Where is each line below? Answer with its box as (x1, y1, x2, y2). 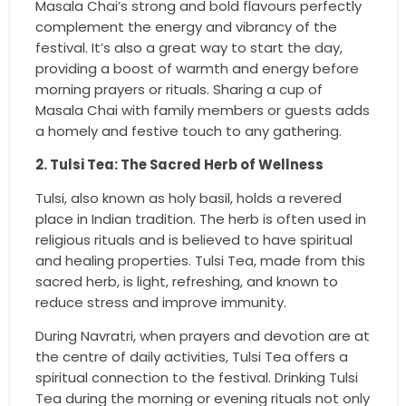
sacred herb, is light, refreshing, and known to (34, 271, 338, 291)
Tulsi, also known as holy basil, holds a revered (34, 188, 342, 208)
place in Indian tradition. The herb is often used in (34, 208, 366, 228)
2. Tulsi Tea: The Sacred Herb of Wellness (34, 154, 324, 174)
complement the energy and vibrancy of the (34, 16, 337, 36)
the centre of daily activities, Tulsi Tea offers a (34, 346, 348, 366)
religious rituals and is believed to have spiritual (34, 229, 353, 249)
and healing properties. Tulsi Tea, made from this (34, 250, 365, 270)
